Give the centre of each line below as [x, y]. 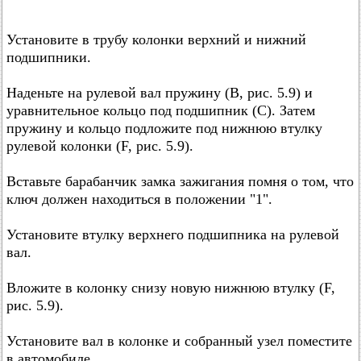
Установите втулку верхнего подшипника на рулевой [173, 234]
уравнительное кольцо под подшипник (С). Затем [161, 110]
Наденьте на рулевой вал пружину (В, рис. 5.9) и [160, 92]
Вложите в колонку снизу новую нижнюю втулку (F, [171, 287]
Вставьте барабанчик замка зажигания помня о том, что [180, 181]
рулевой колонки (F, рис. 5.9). [100, 145]
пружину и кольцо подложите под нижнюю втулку [164, 128]
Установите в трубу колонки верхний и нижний [156, 39]
